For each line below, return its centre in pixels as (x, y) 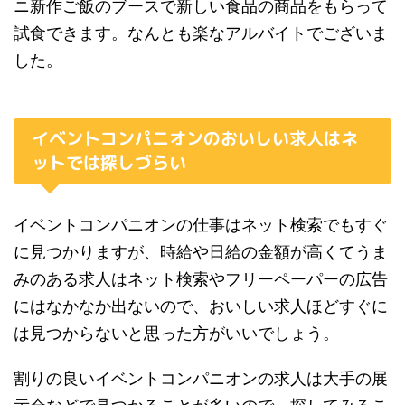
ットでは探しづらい (109, 162)
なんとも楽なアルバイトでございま (258, 33)
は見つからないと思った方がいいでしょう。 (176, 333)
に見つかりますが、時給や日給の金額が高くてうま (201, 251)
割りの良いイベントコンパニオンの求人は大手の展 (201, 378)
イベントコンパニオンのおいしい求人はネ (195, 138)
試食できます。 (71, 33)
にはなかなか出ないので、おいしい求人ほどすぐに (201, 306)
